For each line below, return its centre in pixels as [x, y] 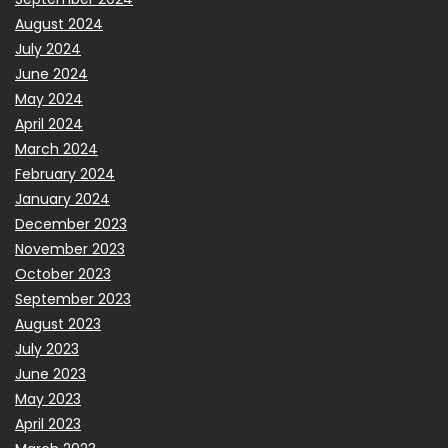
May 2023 [48, 398]
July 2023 [47, 348]
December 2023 [71, 223]
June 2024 [51, 73]
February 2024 [65, 173]
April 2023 [48, 423]
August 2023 [58, 323]
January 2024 [62, 198]
